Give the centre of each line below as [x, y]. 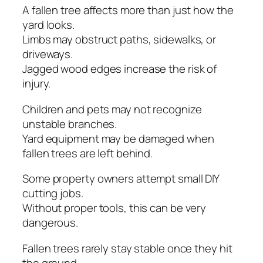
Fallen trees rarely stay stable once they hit [127, 248]
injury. [37, 84]
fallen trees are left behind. [88, 153]
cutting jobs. [53, 193]
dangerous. [50, 223]
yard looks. [48, 25]
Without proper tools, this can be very [114, 208]
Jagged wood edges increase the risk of [120, 69]
